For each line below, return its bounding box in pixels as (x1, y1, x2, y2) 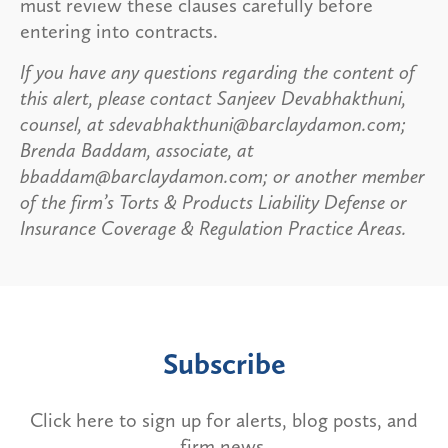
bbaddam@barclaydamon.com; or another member (20, 163, 425, 188)
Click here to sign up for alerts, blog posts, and (30, 407, 418, 432)
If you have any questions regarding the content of (20, 59, 415, 84)
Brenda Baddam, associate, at (20, 137, 254, 162)
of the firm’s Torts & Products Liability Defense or (20, 189, 407, 214)
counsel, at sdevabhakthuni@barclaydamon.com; (20, 111, 406, 136)
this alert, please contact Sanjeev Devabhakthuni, (20, 85, 406, 110)
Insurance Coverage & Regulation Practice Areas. (20, 215, 407, 240)
